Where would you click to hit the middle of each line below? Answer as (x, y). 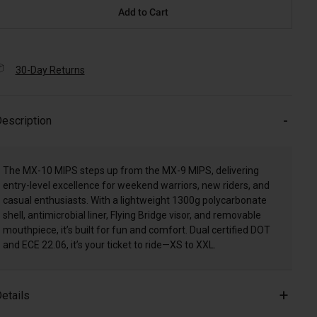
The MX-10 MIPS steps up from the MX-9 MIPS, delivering (131, 171)
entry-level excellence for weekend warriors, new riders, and (136, 186)
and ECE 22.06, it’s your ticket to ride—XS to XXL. (109, 245)
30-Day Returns (50, 70)
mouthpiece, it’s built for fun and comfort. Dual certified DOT (136, 230)
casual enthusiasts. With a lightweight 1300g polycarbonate (134, 201)
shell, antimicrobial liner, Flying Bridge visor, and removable (132, 215)
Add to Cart (143, 12)
